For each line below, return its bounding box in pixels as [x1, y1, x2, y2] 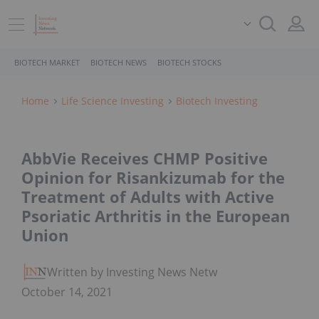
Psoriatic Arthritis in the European [21, 205, 290, 227]
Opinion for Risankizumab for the [21, 167, 285, 189]
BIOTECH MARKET [14, 57, 80, 68]
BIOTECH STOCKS [157, 57, 221, 68]
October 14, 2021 [21, 284, 113, 300]
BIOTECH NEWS [90, 57, 147, 68]
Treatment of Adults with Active [21, 186, 274, 208]
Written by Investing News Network [47, 264, 235, 281]
